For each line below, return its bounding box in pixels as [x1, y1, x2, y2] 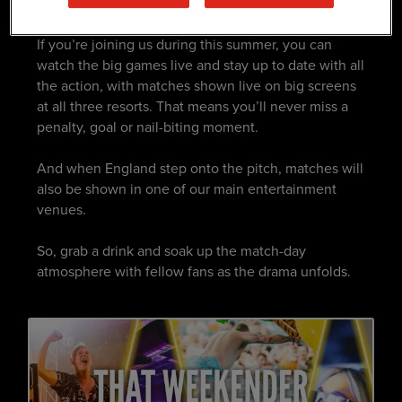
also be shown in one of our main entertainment [37, 179, 337, 199]
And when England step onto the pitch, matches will [37, 158, 364, 179]
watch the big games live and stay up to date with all [37, 55, 365, 75]
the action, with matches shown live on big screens [37, 75, 357, 96]
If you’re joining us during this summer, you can [37, 34, 333, 55]
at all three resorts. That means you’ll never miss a [37, 96, 349, 117]
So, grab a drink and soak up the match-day [37, 240, 307, 261]
